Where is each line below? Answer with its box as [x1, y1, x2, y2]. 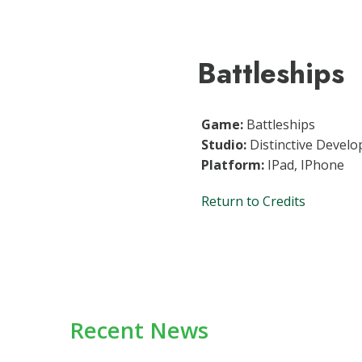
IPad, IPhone [264, 156, 344, 174]
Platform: [201, 156, 264, 174]
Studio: [201, 136, 246, 154]
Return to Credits [201, 192, 305, 210]
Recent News [69, 315, 208, 345]
